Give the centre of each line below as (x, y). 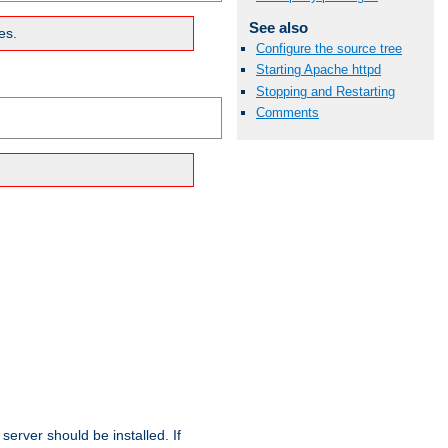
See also (278, 28)
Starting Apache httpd (318, 70)
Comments (287, 112)
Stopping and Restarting (325, 91)
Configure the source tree (329, 49)
